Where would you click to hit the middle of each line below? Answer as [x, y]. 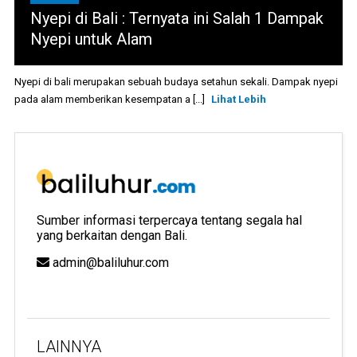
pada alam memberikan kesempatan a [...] [110, 100]
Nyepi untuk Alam [91, 39]
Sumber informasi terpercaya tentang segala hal [169, 220]
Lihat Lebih [238, 100]
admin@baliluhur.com [109, 262]
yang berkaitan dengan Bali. [112, 235]
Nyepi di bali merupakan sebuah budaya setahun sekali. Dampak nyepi [176, 82]
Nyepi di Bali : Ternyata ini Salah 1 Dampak [177, 19]
